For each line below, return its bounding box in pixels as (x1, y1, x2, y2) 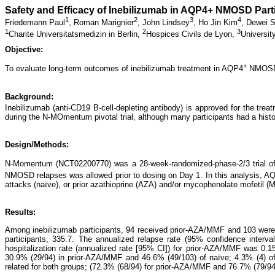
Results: (5, 207, 36, 217)
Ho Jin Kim (198, 18, 238, 28)
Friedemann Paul (5, 18, 65, 28)
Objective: (5, 44, 43, 54)
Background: (5, 91, 53, 101)
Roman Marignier (74, 18, 134, 28)
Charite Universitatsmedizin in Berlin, (9, 29, 142, 39)
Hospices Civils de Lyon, (146, 29, 237, 39)
